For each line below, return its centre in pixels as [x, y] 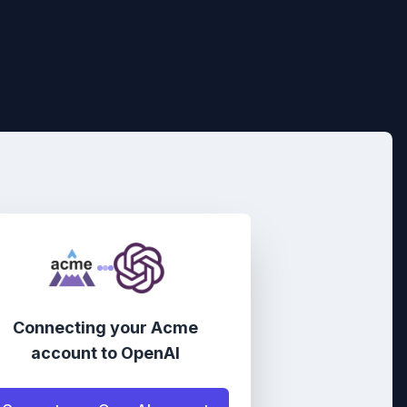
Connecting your [82, 328]
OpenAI [150, 353]
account [64, 353]
